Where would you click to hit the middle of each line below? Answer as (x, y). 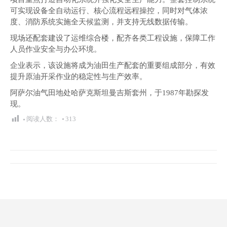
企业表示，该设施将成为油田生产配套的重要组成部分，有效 (113, 65)
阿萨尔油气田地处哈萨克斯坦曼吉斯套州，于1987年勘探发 (109, 93)
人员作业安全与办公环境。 (56, 49)
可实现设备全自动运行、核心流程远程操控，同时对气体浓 (109, 11)
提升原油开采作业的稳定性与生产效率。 (79, 77)
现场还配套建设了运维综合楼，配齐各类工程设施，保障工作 (113, 38)
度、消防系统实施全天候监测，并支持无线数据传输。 (101, 22)
